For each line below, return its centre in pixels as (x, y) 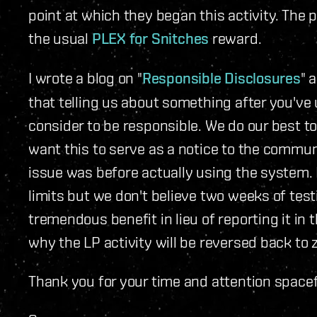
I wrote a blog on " (85, 78)
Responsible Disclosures (221, 78)
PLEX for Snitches (150, 39)
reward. (235, 38)
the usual (60, 38)
